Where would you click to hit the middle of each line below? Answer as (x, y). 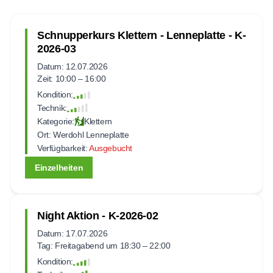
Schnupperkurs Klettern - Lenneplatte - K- (142, 35)
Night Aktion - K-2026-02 (98, 215)
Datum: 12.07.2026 (73, 66)
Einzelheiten (59, 167)
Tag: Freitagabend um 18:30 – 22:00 (104, 245)
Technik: (52, 108)
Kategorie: (56, 121)
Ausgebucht (110, 148)
